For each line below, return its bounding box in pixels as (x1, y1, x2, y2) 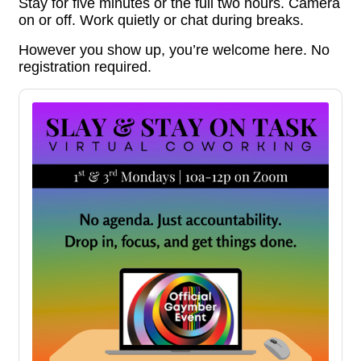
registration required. (19, 59, 151, 75)
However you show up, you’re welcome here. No (19, 42, 330, 58)
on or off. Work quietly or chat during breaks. (19, 12, 304, 28)
